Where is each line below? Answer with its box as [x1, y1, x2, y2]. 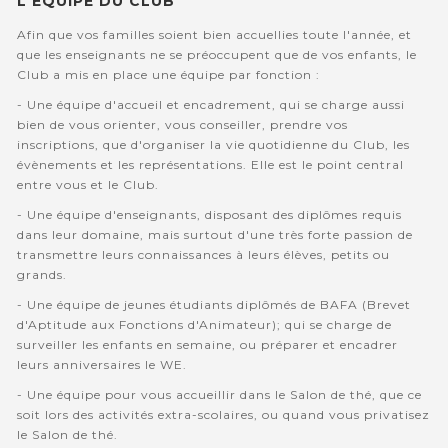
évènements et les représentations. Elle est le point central [16, 157, 404, 173]
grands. [16, 267, 71, 283]
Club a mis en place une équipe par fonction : [16, 67, 320, 83]
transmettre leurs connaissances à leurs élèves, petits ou [16, 247, 390, 263]
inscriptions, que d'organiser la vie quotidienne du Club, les [16, 137, 410, 153]
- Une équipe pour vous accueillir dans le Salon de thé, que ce [16, 387, 422, 403]
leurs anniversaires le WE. [16, 357, 187, 373]
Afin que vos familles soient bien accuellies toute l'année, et [16, 27, 412, 43]
